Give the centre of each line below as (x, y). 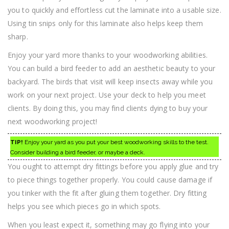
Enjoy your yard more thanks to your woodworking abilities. (108, 55)
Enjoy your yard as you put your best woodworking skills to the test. (116, 142)
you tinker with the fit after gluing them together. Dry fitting (107, 193)
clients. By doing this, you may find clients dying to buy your (108, 108)
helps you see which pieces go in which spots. (84, 207)
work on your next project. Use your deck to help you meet (107, 95)
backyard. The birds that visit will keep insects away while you (110, 82)
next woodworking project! (53, 122)
